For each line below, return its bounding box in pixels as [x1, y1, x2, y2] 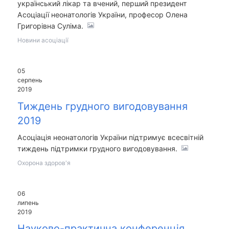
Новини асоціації [17, 36, 68, 44]
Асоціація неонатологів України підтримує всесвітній [17, 132, 203, 142]
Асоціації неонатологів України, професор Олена [17, 10, 188, 19]
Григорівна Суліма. [17, 21, 85, 31]
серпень [17, 76, 42, 84]
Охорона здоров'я [17, 158, 71, 167]
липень [17, 198, 39, 207]
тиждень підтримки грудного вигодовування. [17, 144, 179, 153]
